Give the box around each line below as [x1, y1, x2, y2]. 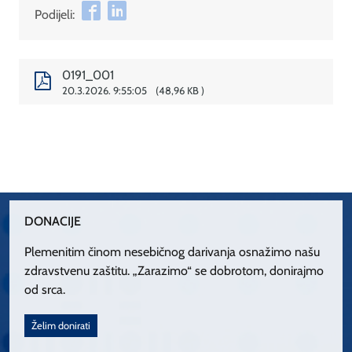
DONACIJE [24, 213, 82, 229]
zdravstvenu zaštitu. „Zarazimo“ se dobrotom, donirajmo [24, 262, 324, 278]
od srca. [24, 281, 66, 297]
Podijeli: [35, 7, 75, 23]
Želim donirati [31, 320, 91, 332]
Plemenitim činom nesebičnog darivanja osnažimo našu [24, 244, 321, 259]
